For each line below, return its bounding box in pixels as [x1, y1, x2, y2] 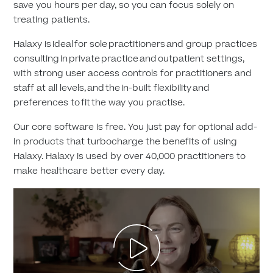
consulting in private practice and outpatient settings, [13, 52, 245, 66]
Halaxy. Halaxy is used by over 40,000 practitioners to [13, 150, 246, 163]
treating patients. [13, 13, 90, 27]
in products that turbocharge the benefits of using [13, 135, 238, 149]
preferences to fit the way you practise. [13, 96, 185, 110]
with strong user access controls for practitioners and [13, 67, 252, 80]
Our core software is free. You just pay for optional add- [13, 121, 258, 134]
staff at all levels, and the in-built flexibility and [13, 82, 210, 95]
